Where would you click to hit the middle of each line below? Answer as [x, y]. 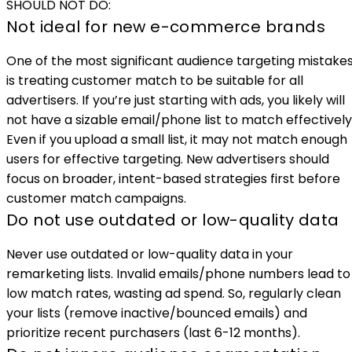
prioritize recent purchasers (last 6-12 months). [153, 332]
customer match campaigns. [96, 198]
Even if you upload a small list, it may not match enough [177, 139]
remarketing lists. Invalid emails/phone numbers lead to [178, 273]
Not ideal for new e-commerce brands [166, 26]
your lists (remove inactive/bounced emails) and [157, 313]
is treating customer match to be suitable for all [155, 80]
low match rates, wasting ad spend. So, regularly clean [174, 293]
